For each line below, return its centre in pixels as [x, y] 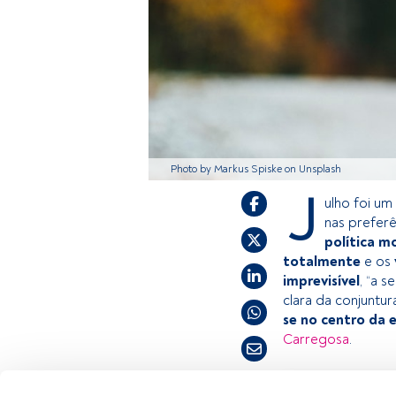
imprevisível [321, 281]
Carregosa [316, 339]
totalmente [322, 261]
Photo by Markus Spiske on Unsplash [256, 169]
